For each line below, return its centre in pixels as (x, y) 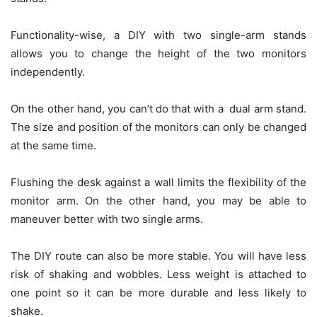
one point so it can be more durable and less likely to (158, 293)
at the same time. (55, 146)
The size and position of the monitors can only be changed (158, 127)
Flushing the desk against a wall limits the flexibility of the (158, 183)
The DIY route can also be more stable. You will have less (158, 256)
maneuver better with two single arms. (108, 219)
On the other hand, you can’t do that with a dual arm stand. (158, 109)
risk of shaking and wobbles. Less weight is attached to (158, 275)
